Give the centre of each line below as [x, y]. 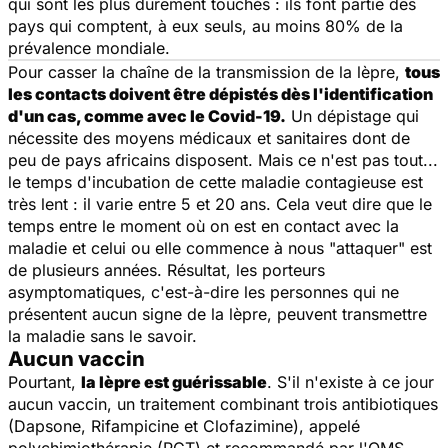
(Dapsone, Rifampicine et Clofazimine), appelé [184, 425]
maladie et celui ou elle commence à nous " [172, 247]
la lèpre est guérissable [174, 381]
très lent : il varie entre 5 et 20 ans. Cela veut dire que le [220, 203]
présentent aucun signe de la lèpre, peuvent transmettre [217, 313]
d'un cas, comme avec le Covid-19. [147, 115]
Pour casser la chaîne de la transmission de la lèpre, [206, 71]
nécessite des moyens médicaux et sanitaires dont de [209, 137]
